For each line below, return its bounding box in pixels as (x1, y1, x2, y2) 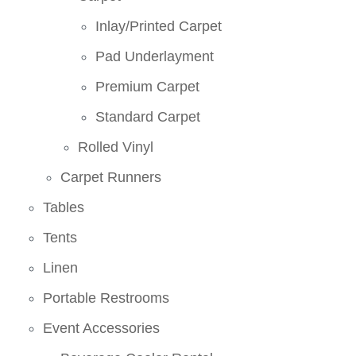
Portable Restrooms (43, 289, 170, 306)
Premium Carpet (95, 78, 200, 95)
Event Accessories (43, 319, 161, 336)
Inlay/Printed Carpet (95, 17, 222, 34)
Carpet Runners (60, 168, 162, 185)
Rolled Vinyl (78, 138, 154, 155)
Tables (43, 199, 85, 215)
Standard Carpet (95, 108, 201, 125)
